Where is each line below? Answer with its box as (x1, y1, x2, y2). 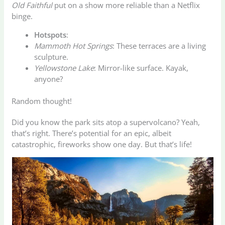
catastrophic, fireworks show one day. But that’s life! (12, 139, 192, 150)
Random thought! (12, 96, 72, 106)
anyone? (34, 73, 63, 84)
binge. (12, 11, 33, 21)
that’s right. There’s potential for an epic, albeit (12, 128, 172, 139)
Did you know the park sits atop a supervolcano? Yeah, (12, 117, 200, 128)
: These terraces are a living (113, 40, 206, 51)
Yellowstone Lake (34, 62, 94, 73)
